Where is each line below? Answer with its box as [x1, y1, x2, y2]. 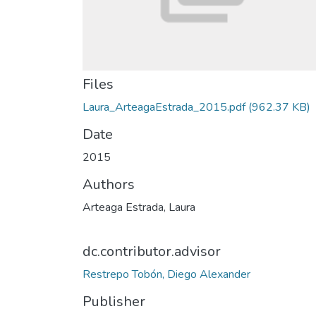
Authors [83, 175, 135, 194]
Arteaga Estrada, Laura [83, 200, 195, 215]
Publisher [83, 292, 145, 311]
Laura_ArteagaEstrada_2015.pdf [83, 99, 245, 115]
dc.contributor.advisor [83, 242, 221, 261]
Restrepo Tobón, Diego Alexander [83, 267, 250, 282]
